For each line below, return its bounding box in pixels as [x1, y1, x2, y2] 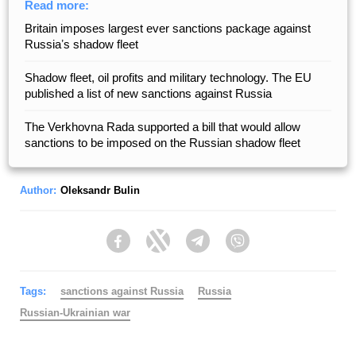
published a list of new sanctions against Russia [25, 86, 272, 100]
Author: [20, 184, 56, 196]
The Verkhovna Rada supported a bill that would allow [25, 119, 300, 133]
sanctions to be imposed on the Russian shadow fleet [25, 135, 300, 149]
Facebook [130, 242, 180, 255]
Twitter [170, 242, 203, 255]
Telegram [210, 242, 257, 255]
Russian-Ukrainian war [20, 306, 130, 319]
